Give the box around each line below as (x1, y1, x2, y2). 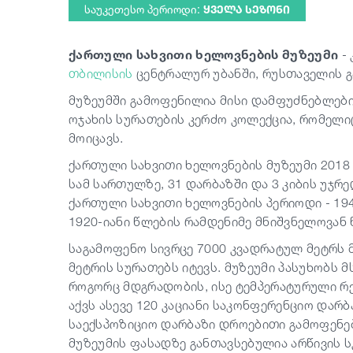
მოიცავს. (69, 130, 124, 146)
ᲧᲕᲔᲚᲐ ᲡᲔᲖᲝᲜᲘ (203, 2, 290, 16)
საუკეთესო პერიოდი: (84, 2, 203, 16)
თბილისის (69, 65, 136, 81)
